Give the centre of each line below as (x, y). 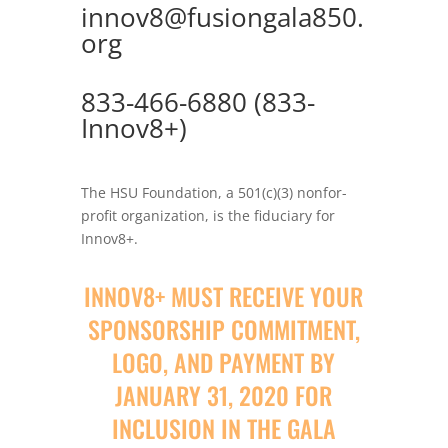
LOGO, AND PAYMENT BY (224, 362)
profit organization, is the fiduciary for (207, 216)
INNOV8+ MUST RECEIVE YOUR (224, 296)
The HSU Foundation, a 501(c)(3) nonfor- (213, 193)
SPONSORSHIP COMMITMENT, (223, 329)
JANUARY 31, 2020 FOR (224, 395)
